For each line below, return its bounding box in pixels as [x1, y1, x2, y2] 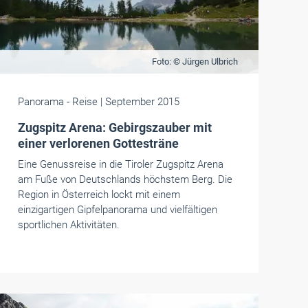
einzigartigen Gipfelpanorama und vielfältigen [17, 203, 217, 216]
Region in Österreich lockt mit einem [17, 188, 180, 201]
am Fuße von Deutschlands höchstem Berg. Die [17, 173, 232, 186]
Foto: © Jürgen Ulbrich [151, 56, 238, 67]
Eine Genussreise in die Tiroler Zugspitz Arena [17, 158, 223, 170]
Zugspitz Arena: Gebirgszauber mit [17, 120, 212, 135]
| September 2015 [100, 96, 179, 108]
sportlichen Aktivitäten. [17, 219, 120, 231]
